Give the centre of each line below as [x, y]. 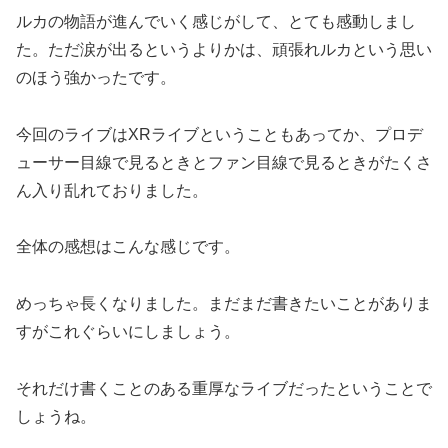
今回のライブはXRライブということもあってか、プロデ [219, 134]
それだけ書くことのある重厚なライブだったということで [224, 389]
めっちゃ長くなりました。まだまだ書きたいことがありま [224, 304]
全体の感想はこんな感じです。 [128, 247]
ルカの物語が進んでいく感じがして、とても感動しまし [216, 21]
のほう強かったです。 [96, 77]
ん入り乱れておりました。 [112, 190]
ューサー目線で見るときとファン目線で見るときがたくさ [224, 162]
